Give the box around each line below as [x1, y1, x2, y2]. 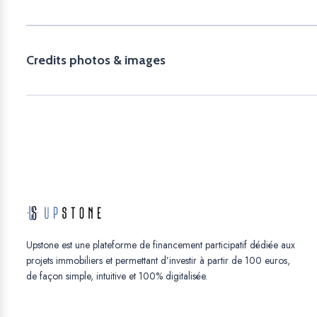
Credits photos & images [26, 52, 166, 68]
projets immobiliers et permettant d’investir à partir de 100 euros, [26, 253, 290, 267]
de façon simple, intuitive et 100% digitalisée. [26, 269, 207, 283]
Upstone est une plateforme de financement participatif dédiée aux [26, 238, 295, 252]
